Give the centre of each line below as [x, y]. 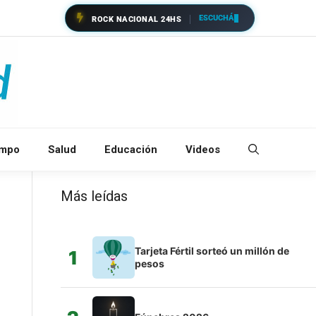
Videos [203, 150]
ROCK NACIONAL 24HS [136, 19]
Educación [131, 150]
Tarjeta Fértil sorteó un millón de [212, 251]
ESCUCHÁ [217, 18]
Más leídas [94, 196]
